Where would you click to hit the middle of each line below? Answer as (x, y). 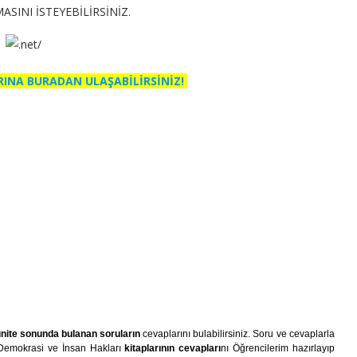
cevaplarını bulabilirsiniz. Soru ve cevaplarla (237, 334)
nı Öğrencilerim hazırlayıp (278, 348)
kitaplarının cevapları (173, 348)
